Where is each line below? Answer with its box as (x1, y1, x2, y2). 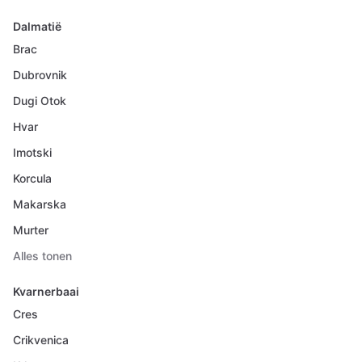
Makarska (13, 197, 66, 211)
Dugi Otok (13, 94, 66, 107)
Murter (13, 223, 48, 237)
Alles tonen (13, 249, 72, 263)
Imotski (13, 145, 52, 159)
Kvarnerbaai (13, 284, 79, 298)
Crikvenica (13, 333, 69, 347)
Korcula (13, 171, 52, 185)
